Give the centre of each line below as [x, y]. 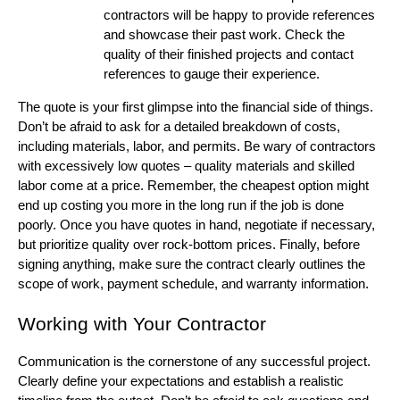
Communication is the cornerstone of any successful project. [194, 361]
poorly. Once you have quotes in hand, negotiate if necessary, [196, 225]
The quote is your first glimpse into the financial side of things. [196, 107]
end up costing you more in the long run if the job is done [181, 205]
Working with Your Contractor [142, 324]
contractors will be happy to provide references [239, 15]
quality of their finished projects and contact [229, 54]
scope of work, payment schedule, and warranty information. [193, 283]
